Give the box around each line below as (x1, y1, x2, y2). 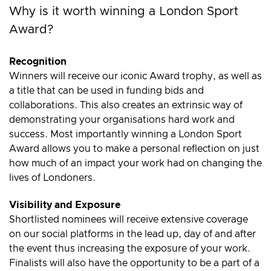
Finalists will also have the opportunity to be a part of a (9, 258, 260, 268)
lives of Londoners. (9, 172, 96, 183)
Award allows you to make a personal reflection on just (9, 143, 260, 154)
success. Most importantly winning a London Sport (9, 129, 242, 139)
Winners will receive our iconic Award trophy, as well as (9, 71, 262, 81)
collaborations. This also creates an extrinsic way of (9, 100, 243, 110)
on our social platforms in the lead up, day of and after (9, 229, 256, 239)
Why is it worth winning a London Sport (9, 5, 238, 18)
